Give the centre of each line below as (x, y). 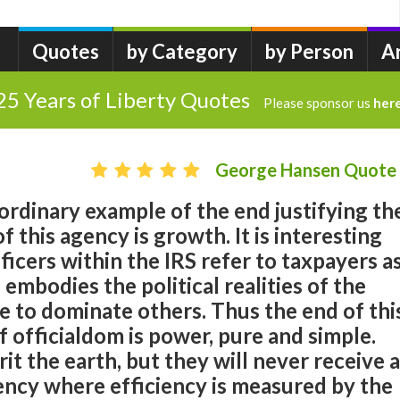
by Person (309, 51)
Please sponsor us (318, 103)
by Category (182, 51)
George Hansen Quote (305, 170)
